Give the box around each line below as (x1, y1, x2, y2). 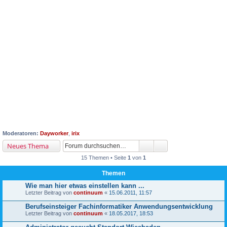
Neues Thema (7, 141, 49, 150)
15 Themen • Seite (81, 154, 128, 161)
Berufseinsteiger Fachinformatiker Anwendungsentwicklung (25, 202, 213, 210)
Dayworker (40, 130, 68, 136)
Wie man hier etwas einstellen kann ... (25, 181, 144, 190)
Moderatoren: (3, 130, 39, 136)
